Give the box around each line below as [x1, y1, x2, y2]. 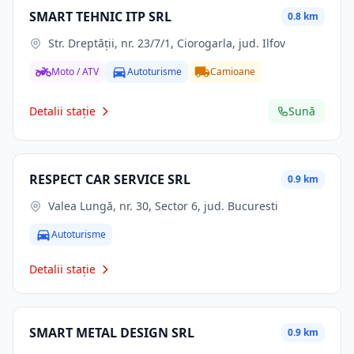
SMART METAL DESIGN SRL [29, 324, 194, 341]
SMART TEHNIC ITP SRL [29, 8, 171, 25]
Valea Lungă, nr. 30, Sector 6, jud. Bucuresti [48, 198, 278, 213]
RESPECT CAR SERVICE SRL [29, 171, 190, 188]
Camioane [210, 65, 255, 78]
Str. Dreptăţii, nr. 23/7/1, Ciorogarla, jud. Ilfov [48, 36, 285, 51]
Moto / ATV [51, 65, 99, 78]
